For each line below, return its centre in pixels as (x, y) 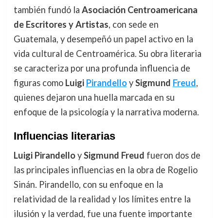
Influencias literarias (64, 136)
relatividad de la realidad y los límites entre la (102, 199)
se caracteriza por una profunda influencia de (102, 68)
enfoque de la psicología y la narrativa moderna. (106, 112)
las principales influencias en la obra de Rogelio (105, 170)
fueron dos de (172, 155)
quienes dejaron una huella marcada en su (94, 98)
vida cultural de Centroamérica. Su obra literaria (107, 54)
